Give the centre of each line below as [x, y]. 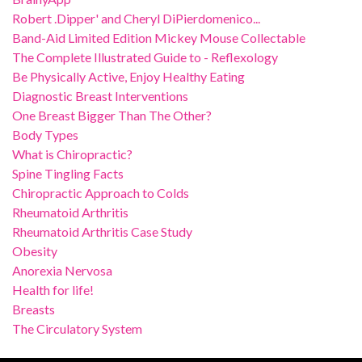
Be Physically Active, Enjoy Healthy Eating [128, 76]
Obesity [35, 251]
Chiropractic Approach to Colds [101, 193]
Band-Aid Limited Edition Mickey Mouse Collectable [159, 38]
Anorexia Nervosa [62, 270]
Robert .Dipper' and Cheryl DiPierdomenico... [136, 18]
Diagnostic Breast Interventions [100, 96]
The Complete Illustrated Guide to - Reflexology [145, 57]
